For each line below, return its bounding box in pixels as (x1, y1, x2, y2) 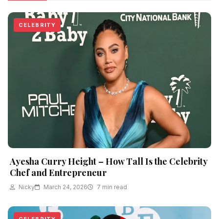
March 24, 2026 (42, 183, 88, 191)
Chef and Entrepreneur (10, 166, 107, 178)
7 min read (95, 183, 127, 191)
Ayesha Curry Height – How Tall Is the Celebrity (10, 155, 207, 167)
